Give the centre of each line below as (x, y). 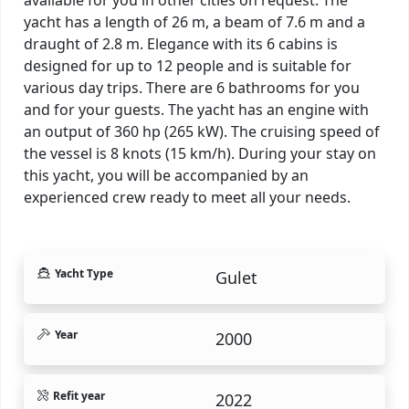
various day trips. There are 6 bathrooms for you (192, 87)
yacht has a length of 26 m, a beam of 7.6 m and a (194, 21)
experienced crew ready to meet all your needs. (187, 197)
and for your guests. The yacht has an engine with (196, 109)
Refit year (79, 395)
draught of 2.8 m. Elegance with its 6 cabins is (181, 43)
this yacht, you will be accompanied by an (166, 175)
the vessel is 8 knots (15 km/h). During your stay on (200, 153)
